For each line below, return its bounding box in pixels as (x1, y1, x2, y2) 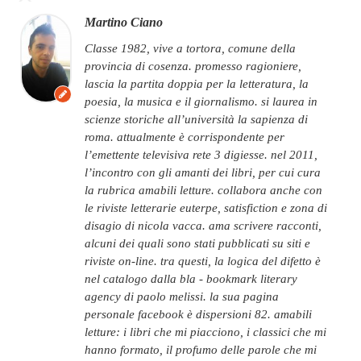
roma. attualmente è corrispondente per (85, 130, 284, 143)
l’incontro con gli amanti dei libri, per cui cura (85, 165, 321, 179)
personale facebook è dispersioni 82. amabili (85, 307, 312, 321)
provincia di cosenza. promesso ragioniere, (85, 59, 301, 73)
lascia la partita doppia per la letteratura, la (85, 77, 309, 90)
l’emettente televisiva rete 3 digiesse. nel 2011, (85, 147, 317, 161)
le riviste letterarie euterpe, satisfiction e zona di (85, 201, 327, 214)
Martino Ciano (85, 15, 163, 29)
